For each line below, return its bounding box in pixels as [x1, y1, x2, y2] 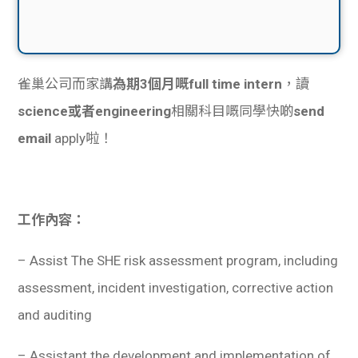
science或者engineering [18, 102, 172, 119]
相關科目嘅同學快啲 [171, 102, 294, 119]
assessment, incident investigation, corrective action [18, 279, 334, 296]
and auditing [18, 306, 93, 323]
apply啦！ [51, 129, 113, 146]
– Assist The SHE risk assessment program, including [18, 252, 339, 268]
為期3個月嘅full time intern [113, 75, 283, 92]
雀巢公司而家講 [18, 75, 113, 92]
